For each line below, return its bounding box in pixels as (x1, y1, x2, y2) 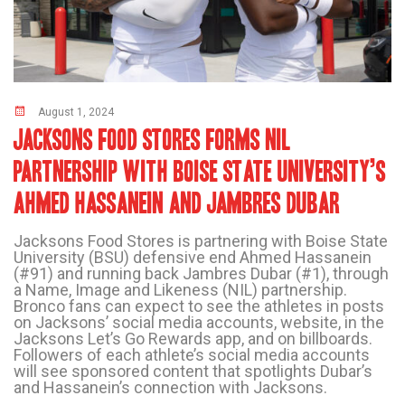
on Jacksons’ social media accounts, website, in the (14, 313, 384, 333)
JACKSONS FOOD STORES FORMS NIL (14, 127, 290, 155)
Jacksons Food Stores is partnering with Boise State (14, 231, 388, 251)
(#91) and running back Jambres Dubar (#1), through (14, 264, 389, 284)
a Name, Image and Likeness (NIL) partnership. (14, 280, 347, 300)
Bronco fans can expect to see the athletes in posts (14, 297, 384, 316)
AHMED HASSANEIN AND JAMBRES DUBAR (14, 190, 340, 218)
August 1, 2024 (38, 106, 114, 119)
